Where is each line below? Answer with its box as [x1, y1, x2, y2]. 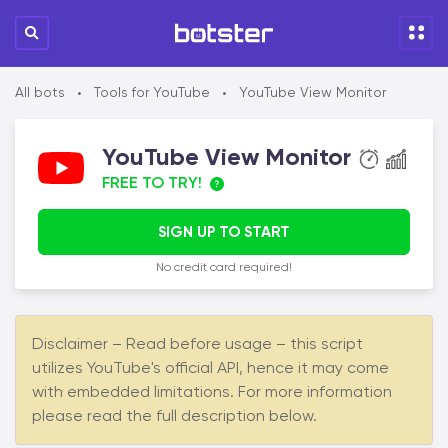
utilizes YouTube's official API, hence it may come [32, 358, 389, 377]
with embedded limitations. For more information [32, 382, 392, 401]
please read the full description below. [32, 406, 317, 425]
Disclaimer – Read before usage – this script [32, 334, 363, 353]
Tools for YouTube [94, 84, 210, 100]
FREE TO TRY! [102, 173, 202, 192]
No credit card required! [156, 260, 292, 274]
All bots [15, 84, 65, 100]
